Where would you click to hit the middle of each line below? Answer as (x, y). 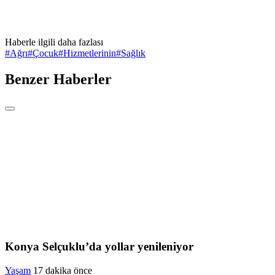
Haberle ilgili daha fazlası (54, 42)
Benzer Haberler (58, 79)
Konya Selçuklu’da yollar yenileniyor (99, 247)
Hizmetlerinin (90, 53)
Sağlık (133, 53)
